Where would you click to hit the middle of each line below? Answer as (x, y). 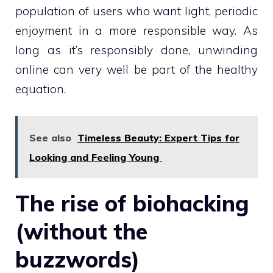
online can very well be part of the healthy (136, 69)
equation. (41, 89)
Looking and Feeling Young (96, 158)
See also (50, 138)
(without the (81, 232)
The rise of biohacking (132, 204)
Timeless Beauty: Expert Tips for (158, 138)
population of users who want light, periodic (136, 11)
